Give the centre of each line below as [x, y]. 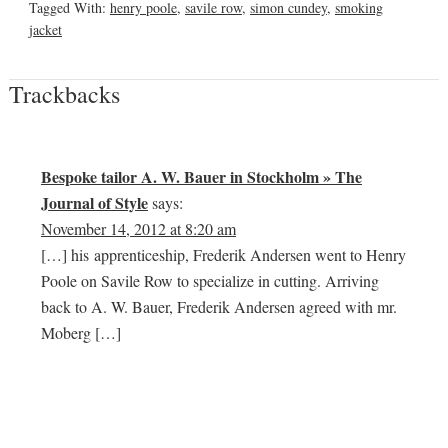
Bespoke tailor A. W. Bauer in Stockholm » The [201, 176]
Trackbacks [64, 93]
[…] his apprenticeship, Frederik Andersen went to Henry [223, 254]
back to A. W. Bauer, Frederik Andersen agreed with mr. [218, 306]
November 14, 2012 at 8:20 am [138, 228]
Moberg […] [80, 332]
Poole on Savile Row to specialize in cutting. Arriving [209, 280]
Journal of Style [94, 202]
